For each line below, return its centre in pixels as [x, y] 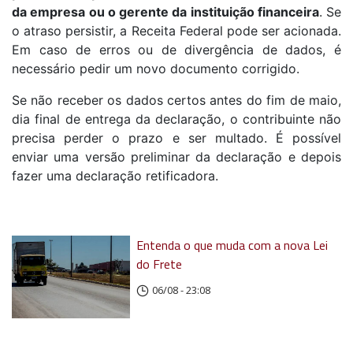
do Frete [160, 264]
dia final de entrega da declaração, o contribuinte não [176, 119]
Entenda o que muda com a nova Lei [232, 245]
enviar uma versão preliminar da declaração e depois [176, 157]
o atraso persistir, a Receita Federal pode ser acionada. [176, 31]
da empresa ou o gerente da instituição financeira [165, 12]
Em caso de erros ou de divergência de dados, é [176, 50]
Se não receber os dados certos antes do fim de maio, [176, 100]
